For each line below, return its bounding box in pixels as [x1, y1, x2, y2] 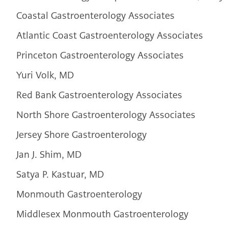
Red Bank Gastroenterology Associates [16, 89, 182, 102]
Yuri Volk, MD [16, 69, 74, 82]
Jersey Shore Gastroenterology [16, 128, 147, 141]
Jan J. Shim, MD [16, 148, 81, 161]
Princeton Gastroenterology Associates [16, 49, 184, 62]
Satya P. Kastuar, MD [16, 168, 104, 181]
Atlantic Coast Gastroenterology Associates [16, 29, 203, 42]
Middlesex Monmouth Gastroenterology [16, 208, 188, 221]
